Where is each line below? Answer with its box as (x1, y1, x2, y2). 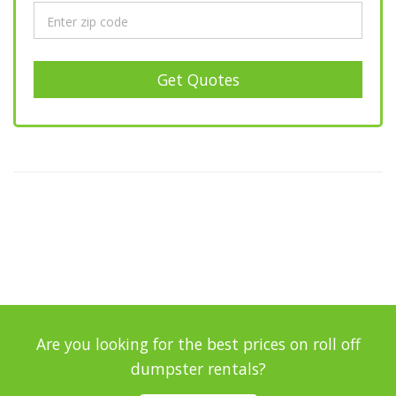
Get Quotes (156, 69, 240, 91)
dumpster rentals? (130, 358, 266, 380)
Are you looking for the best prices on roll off (35, 333, 361, 355)
